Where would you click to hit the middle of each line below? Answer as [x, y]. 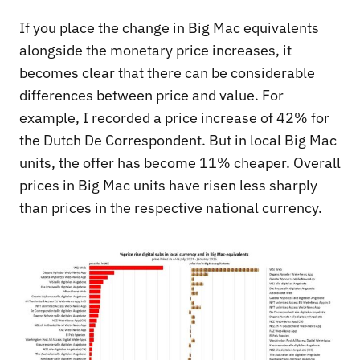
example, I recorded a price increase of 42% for [174, 118]
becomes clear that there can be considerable [167, 73]
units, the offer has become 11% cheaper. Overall [180, 163]
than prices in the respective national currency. [171, 208]
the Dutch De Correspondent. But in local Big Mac [178, 141]
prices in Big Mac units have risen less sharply [168, 186]
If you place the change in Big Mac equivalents [169, 28]
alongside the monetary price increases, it [155, 51]
